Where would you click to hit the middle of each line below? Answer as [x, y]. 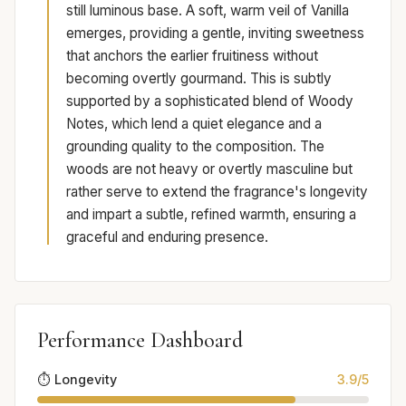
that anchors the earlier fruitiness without [192, 56]
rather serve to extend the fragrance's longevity [217, 192]
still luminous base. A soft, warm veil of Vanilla [208, 11]
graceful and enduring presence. [167, 237]
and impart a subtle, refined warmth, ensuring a [211, 215]
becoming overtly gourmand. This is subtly [199, 79]
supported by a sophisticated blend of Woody [210, 101]
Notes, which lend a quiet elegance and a [194, 124]
